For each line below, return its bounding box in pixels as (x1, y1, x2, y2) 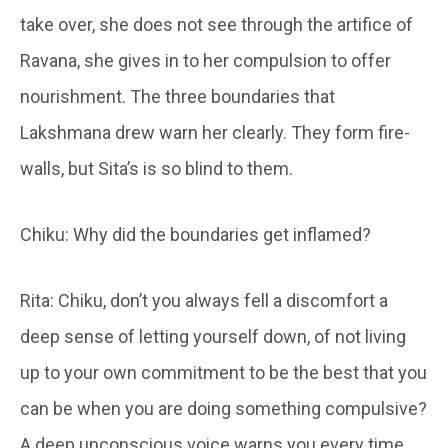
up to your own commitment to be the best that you (20, 361, 427, 383)
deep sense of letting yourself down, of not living (20, 325, 406, 347)
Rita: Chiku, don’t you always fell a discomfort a (20, 289, 388, 311)
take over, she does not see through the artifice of (20, 13, 413, 35)
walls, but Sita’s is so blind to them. (20, 157, 293, 179)
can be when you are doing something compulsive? (20, 397, 427, 419)
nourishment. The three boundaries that (20, 85, 335, 107)
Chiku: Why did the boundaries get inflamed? (20, 223, 371, 245)
